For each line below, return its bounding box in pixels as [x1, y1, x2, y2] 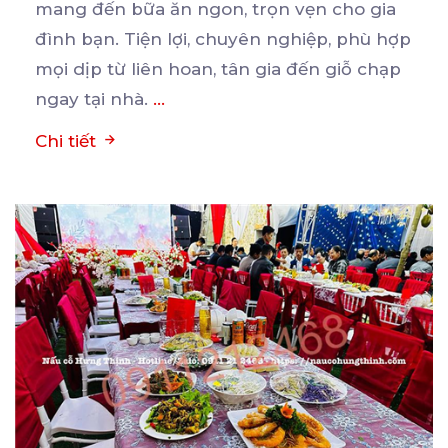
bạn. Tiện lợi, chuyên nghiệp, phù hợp [81, 28, 411, 49]
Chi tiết [35, 130, 101, 151]
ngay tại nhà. [35, 88, 153, 109]
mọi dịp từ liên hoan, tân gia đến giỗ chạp [35, 58, 401, 79]
